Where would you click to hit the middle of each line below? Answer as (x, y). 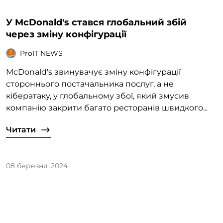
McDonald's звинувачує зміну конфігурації (93, 72)
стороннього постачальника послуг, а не (90, 84)
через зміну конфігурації (66, 35)
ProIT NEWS (41, 53)
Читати (21, 130)
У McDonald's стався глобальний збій (96, 23)
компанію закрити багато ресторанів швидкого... (107, 108)
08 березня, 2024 (37, 166)
